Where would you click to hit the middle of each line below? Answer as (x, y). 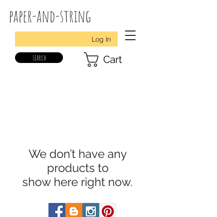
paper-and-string (50, 16)
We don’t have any (77, 154)
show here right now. (77, 182)
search (39, 57)
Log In (101, 39)
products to (77, 168)
